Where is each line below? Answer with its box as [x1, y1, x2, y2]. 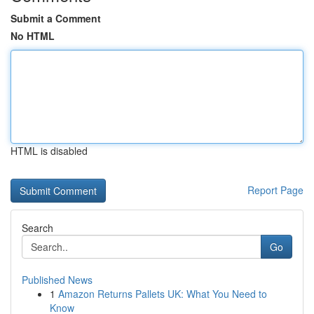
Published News [22, 273, 93, 287]
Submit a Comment [11, 11, 101, 25]
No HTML [11, 29, 55, 43]
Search [22, 221, 53, 235]
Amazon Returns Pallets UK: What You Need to [58, 287, 267, 301]
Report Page [247, 183, 303, 197]
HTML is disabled [11, 144, 88, 158]
